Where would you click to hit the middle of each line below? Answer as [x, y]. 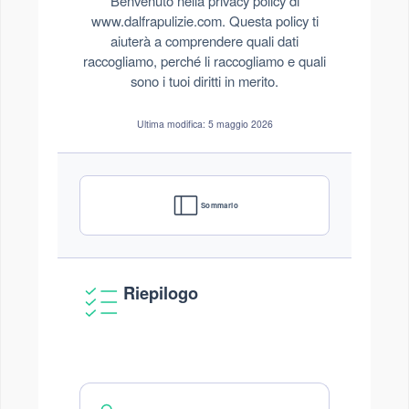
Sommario [220, 205]
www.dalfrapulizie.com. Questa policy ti [204, 21]
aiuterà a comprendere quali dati [204, 41]
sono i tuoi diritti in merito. [204, 81]
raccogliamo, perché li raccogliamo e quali [204, 61]
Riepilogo [161, 293]
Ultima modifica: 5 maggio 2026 [204, 124]
